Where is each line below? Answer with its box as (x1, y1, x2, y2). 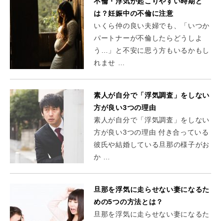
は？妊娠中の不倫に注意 (94, 9, 174, 17)
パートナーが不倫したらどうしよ (94, 34, 203, 42)
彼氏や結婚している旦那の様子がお (94, 140, 210, 148)
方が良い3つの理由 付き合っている (94, 128, 209, 136)
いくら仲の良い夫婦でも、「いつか (94, 21, 210, 30)
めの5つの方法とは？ (94, 197, 163, 206)
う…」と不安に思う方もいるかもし (94, 46, 210, 54)
